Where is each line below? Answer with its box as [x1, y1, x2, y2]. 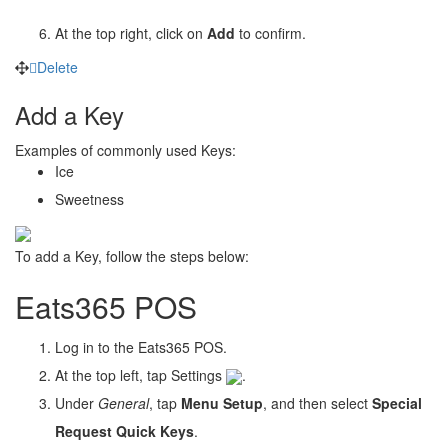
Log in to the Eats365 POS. [55, 336, 227, 357]
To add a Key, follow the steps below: [15, 245, 249, 266]
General [98, 392, 149, 413]
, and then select [263, 392, 372, 413]
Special [372, 392, 422, 413]
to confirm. [239, 22, 306, 43]
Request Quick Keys [55, 420, 194, 441]
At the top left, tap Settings [55, 364, 226, 385]
